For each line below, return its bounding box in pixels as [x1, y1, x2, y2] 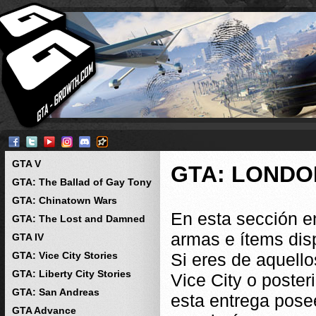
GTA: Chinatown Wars [12, 195, 117, 206]
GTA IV [12, 231, 44, 243]
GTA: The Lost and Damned [12, 213, 145, 224]
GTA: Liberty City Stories [12, 268, 131, 279]
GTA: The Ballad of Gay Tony [12, 176, 152, 188]
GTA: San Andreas [12, 286, 99, 298]
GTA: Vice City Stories [12, 250, 118, 261]
